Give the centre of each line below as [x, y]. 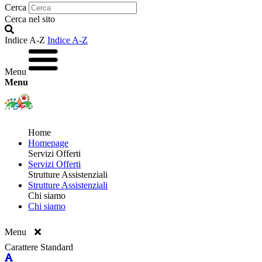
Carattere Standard [39, 247]
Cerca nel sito [30, 19]
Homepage [48, 143]
